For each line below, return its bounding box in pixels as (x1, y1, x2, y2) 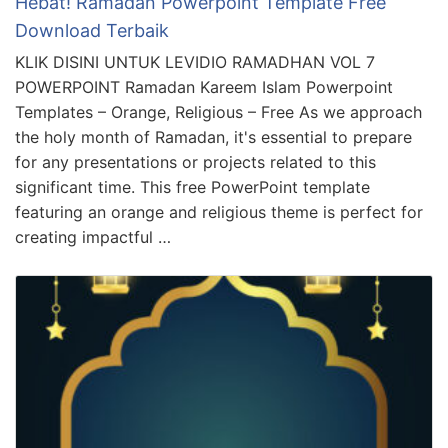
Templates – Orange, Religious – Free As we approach (15, 101, 422, 122)
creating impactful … (15, 226, 171, 247)
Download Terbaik (15, 19, 169, 41)
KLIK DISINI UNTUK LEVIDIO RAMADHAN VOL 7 (15, 51, 375, 72)
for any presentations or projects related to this (15, 151, 376, 172)
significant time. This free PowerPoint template (15, 176, 370, 197)
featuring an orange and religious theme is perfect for (15, 201, 423, 222)
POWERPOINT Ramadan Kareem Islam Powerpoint (15, 76, 393, 97)
